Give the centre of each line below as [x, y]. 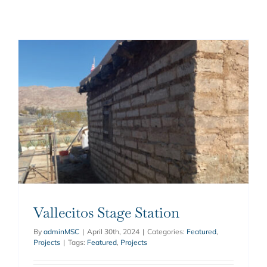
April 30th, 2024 [113, 232]
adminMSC [61, 232]
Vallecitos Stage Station [106, 213]
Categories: [167, 232]
